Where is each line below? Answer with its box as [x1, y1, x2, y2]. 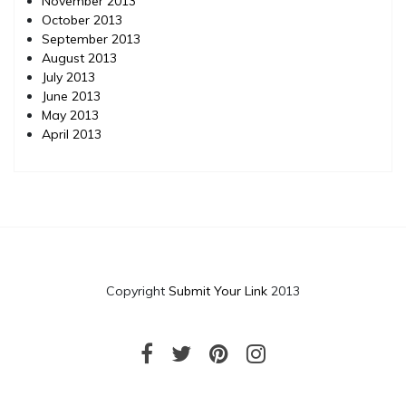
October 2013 [42, 11, 122, 28]
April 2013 [42, 125, 101, 142]
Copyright [106, 282, 169, 299]
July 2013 [42, 68, 95, 85]
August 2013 [42, 49, 117, 66]
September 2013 [42, 30, 140, 47]
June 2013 [42, 87, 101, 104]
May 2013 [42, 106, 99, 123]
